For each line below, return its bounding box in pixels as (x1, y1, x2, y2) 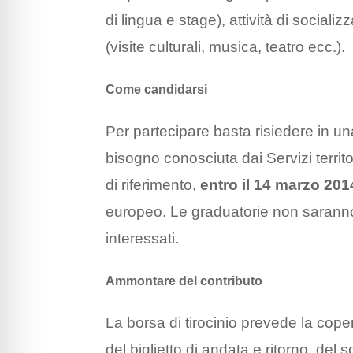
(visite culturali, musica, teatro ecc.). (106, 39, 346, 56)
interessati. (106, 230, 180, 247)
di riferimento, (106, 176, 201, 194)
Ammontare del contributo (106, 274, 263, 288)
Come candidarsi (106, 83, 208, 97)
